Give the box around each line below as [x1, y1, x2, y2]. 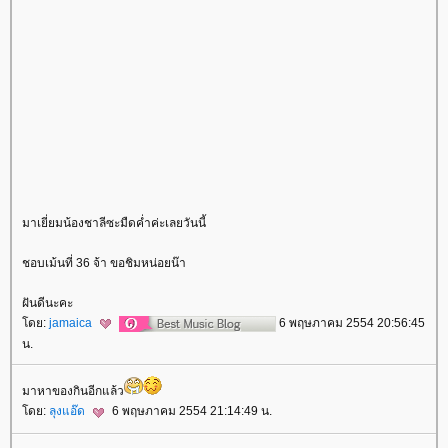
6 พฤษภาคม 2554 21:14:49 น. [109, 404, 272, 419]
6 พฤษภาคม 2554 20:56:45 [276, 316, 425, 331]
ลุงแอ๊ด [49, 404, 88, 419]
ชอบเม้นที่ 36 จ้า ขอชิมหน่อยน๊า [22, 256, 186, 271]
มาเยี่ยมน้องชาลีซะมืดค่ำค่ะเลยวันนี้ [22, 216, 206, 231]
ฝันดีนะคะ [22, 296, 73, 311]
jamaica [49, 316, 95, 331]
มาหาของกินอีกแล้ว [22, 384, 124, 399]
